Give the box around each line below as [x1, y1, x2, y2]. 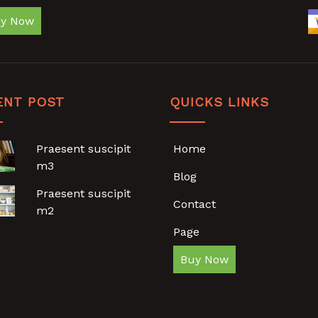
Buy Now [180, 253, 229, 267]
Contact [173, 197, 216, 212]
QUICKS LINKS [170, 94, 269, 110]
